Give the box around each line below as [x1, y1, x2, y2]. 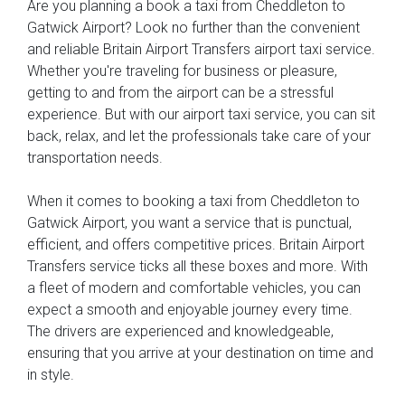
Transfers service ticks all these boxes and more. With [27, 257, 368, 275]
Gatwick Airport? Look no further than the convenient [27, 18, 360, 36]
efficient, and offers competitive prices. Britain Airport [27, 235, 364, 253]
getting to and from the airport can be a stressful [27, 83, 334, 101]
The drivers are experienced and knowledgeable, [27, 322, 334, 340]
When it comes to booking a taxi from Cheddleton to [27, 192, 360, 210]
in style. [27, 365, 74, 383]
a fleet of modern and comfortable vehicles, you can [27, 278, 361, 297]
